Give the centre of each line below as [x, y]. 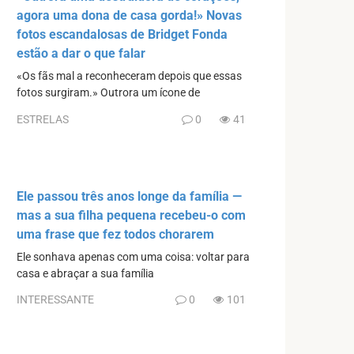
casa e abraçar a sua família [85, 273]
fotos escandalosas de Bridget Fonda [122, 35]
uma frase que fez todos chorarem [115, 234]
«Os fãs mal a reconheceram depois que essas [129, 77]
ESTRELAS [43, 119]
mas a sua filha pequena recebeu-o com [131, 215]
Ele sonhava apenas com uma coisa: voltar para [133, 257]
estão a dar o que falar [81, 54]
